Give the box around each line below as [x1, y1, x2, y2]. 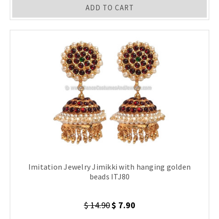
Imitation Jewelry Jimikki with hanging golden [28, 162, 191, 172]
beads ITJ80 [89, 172, 130, 182]
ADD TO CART [85, 3, 134, 13]
